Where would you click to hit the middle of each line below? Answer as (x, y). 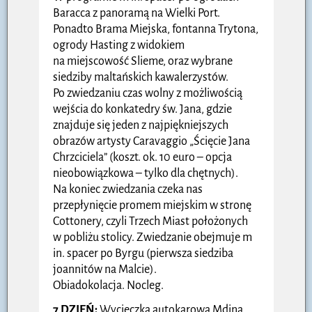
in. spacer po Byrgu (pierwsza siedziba (143, 253)
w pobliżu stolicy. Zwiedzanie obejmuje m (153, 237)
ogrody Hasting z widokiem (119, 45)
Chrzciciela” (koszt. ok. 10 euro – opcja (142, 157)
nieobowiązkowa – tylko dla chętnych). (146, 173)
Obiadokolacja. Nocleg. (108, 285)
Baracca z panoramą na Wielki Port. (136, 13)
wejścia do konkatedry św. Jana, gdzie (142, 109)
